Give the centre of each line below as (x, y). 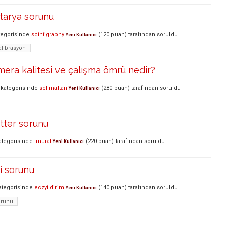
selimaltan (53, 88)
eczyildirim (49, 187)
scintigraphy (48, 34)
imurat (43, 141)
